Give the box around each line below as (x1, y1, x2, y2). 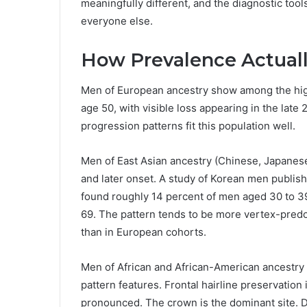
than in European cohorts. (81, 225, 206, 239)
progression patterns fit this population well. (81, 119, 295, 133)
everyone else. (81, 14, 153, 27)
